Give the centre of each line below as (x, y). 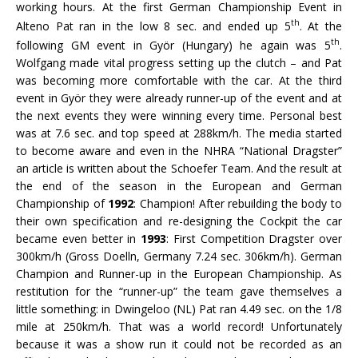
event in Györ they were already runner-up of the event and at (179, 97)
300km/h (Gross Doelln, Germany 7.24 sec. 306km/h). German (179, 256)
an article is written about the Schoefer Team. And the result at (179, 168)
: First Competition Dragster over (254, 238)
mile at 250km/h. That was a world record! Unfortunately (179, 326)
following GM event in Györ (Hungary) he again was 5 (173, 45)
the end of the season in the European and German (179, 185)
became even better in (78, 238)
